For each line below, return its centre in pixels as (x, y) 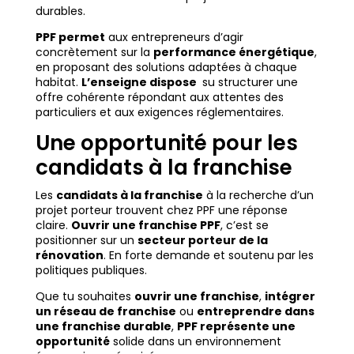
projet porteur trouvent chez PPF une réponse (161, 211)
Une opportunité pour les (166, 143)
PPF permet (70, 38)
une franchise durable (103, 327)
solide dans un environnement (195, 342)
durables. (60, 11)
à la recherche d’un (258, 196)
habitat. (58, 83)
